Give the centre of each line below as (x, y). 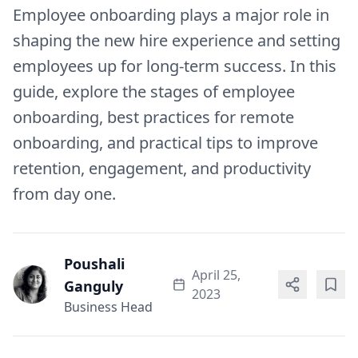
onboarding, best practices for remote (153, 117)
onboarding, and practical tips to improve (165, 143)
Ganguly (93, 286)
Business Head (108, 307)
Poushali (94, 264)
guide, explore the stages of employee (154, 91)
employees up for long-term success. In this (175, 66)
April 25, (217, 275)
